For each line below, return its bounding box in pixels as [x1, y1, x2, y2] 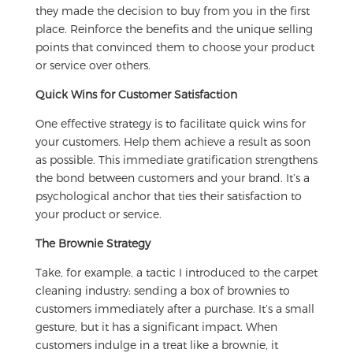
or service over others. [35, 58, 150, 72]
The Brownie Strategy [35, 236, 150, 250]
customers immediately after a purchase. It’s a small [35, 301, 314, 315]
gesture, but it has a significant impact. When [35, 319, 277, 333]
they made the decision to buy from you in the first [35, 3, 310, 17]
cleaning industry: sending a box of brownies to [35, 283, 290, 297]
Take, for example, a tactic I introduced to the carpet [35, 265, 318, 279]
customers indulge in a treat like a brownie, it [35, 337, 278, 351]
